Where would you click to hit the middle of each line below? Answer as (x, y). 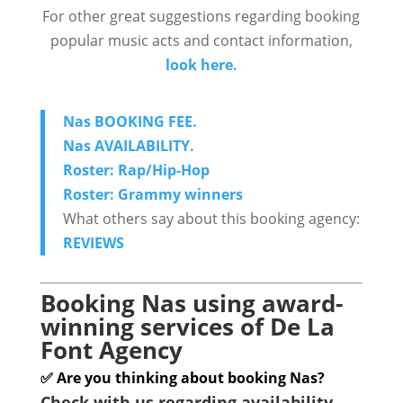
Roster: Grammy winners (152, 194)
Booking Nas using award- (191, 303)
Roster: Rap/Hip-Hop (136, 170)
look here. (201, 65)
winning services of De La (187, 327)
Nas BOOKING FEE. (130, 121)
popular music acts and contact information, (201, 40)
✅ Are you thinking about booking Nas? (182, 378)
